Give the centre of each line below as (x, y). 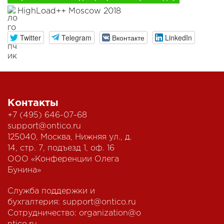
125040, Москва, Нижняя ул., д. (70, 137)
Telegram (76, 37)
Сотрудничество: (43, 213)
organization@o (110, 213)
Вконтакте (128, 37)
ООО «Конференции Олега (63, 159)
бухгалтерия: (35, 202)
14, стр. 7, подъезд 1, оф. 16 (61, 148)
